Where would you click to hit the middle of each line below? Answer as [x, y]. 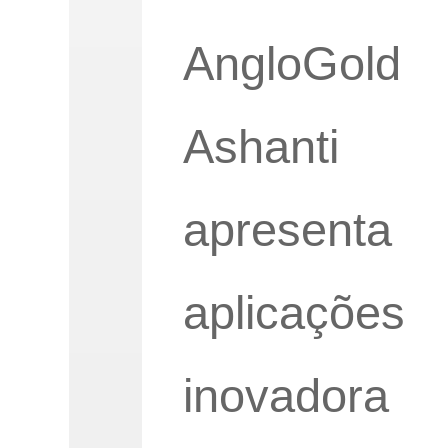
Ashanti [260, 146]
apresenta [287, 229]
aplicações [293, 312]
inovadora [285, 395]
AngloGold [291, 63]
